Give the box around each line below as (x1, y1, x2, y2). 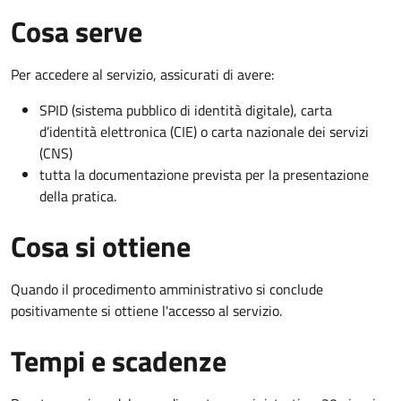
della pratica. (39, 184, 116, 207)
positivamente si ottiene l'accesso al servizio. (11, 299, 282, 321)
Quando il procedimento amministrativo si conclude (11, 277, 323, 300)
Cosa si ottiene (11, 224, 191, 268)
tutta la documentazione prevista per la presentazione (39, 163, 369, 185)
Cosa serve (11, 9, 142, 53)
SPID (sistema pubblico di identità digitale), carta (39, 98, 332, 121)
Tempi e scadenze (11, 338, 226, 382)
